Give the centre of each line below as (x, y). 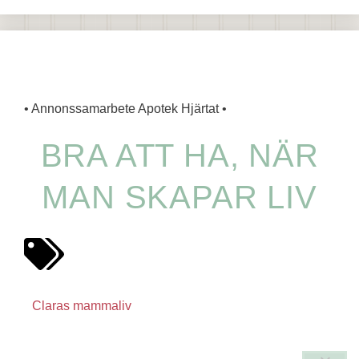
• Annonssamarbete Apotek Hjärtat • (125, 108)
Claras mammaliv (82, 305)
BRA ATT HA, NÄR (179, 155)
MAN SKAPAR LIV (179, 197)
